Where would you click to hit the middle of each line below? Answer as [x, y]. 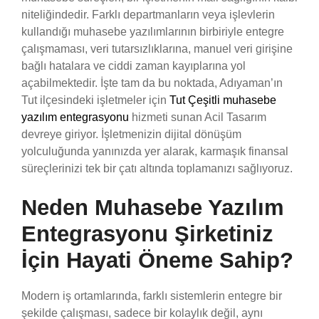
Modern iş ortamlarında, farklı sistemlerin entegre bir [152, 296]
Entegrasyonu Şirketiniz [147, 234]
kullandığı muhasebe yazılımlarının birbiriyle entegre [153, 31]
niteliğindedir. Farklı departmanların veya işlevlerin [148, 14]
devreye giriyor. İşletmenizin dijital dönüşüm [131, 134]
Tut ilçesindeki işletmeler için [95, 100]
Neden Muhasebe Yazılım [153, 207]
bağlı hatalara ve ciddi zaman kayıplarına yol [134, 66]
